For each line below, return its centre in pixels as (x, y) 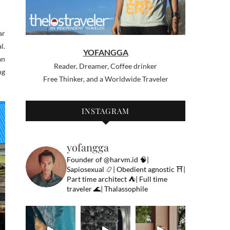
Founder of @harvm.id (103, 160)
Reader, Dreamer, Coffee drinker (106, 66)
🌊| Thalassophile (120, 189)
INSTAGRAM (106, 111)
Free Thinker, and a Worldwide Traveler (106, 79)
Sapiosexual (85, 169)
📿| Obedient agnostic (139, 169)
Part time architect (97, 179)
